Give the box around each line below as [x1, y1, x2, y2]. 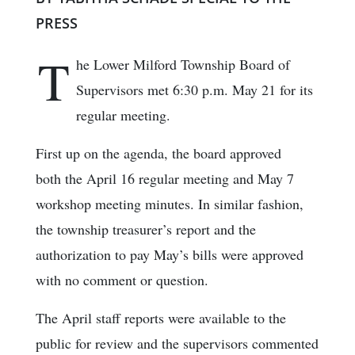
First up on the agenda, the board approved [36, 143, 281, 163]
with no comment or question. [36, 270, 208, 290]
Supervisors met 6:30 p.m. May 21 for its [76, 80, 313, 100]
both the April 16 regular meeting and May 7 [36, 169, 294, 189]
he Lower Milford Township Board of [76, 55, 290, 74]
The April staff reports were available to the [36, 308, 286, 328]
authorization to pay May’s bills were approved [36, 245, 303, 265]
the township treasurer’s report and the [36, 219, 256, 239]
